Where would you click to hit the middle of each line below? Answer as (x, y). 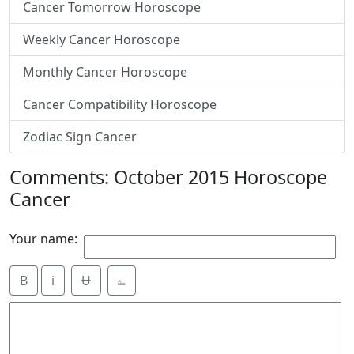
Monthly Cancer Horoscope (105, 72)
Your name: (43, 239)
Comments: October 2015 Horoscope (168, 177)
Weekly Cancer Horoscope (102, 40)
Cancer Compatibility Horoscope (120, 104)
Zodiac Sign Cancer (80, 137)
